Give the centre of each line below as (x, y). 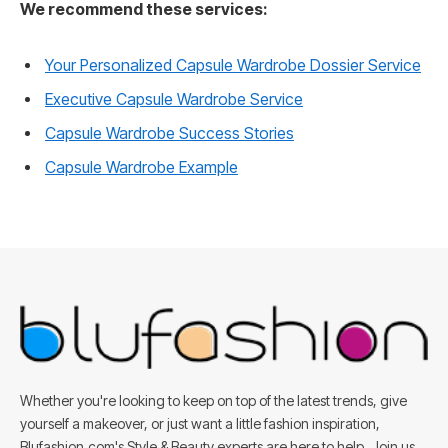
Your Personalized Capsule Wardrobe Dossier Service (233, 66)
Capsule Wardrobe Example (141, 168)
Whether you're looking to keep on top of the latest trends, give (213, 401)
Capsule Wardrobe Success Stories (169, 134)
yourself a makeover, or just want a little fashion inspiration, (200, 424)
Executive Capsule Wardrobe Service (174, 100)
